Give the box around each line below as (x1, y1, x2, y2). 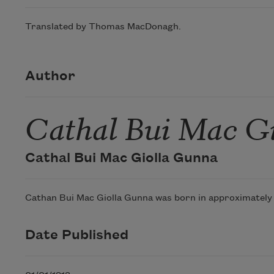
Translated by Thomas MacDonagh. (24, 22, 181, 32)
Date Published (24, 228, 128, 243)
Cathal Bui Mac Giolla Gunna (24, 150, 218, 166)
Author (24, 68, 75, 84)
